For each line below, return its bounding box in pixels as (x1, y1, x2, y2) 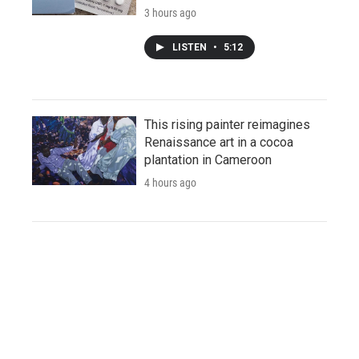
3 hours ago (144, 6, 196, 19)
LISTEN (172, 41, 209, 53)
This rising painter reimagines (144, 116, 310, 132)
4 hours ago (144, 175, 196, 189)
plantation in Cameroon (144, 151, 272, 167)
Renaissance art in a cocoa (144, 134, 293, 150)
